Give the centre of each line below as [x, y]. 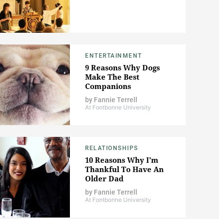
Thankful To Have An [124, 169]
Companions [108, 86]
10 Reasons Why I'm [122, 160]
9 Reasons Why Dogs [122, 68]
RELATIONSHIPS [112, 148]
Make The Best [112, 77]
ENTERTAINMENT [114, 56]
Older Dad [104, 179]
